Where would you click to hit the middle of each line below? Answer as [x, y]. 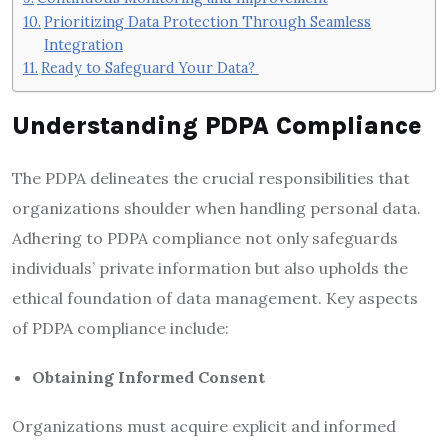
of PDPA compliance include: [120, 327]
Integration [83, 45]
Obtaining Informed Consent [148, 376]
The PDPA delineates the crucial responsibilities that [211, 177]
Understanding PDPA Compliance [217, 125]
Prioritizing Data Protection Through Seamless [207, 22]
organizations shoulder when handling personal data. [216, 207]
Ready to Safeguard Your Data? [149, 68]
